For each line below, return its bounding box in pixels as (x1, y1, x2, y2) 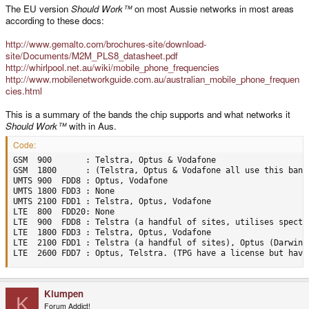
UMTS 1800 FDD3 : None (13, 186, 114, 197)
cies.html (6, 83, 42, 97)
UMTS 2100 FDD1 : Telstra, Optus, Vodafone (13, 197, 211, 207)
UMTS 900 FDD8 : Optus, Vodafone (13, 176, 168, 186)
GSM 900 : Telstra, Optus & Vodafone (13, 155, 216, 166)
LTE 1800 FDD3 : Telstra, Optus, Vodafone (13, 228, 211, 238)
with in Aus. (66, 119, 117, 132)
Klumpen (44, 287, 83, 301)
